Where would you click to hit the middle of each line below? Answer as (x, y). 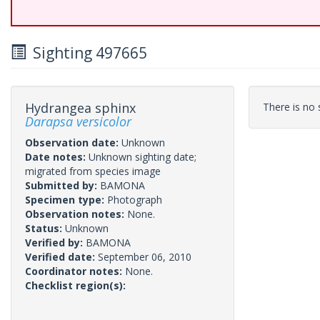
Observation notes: (76, 214)
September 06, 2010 (145, 257)
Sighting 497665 (86, 53)
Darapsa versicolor (78, 121)
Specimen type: (66, 200)
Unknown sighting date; (142, 157)
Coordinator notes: (75, 271)
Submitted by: (62, 185)
